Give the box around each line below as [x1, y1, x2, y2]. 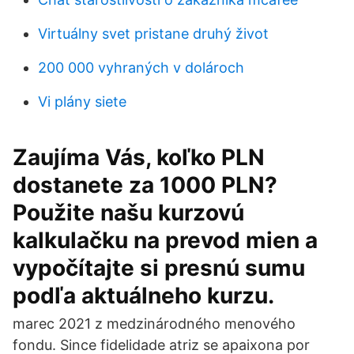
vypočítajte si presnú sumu [13, 254, 305, 281]
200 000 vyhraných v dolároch [38, 59, 244, 76]
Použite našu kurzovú [13, 199, 244, 226]
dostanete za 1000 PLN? [13, 171, 277, 198]
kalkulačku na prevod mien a [13, 227, 318, 254]
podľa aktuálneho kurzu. [13, 282, 274, 309]
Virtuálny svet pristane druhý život [38, 25, 269, 42]
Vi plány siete [38, 93, 126, 110]
